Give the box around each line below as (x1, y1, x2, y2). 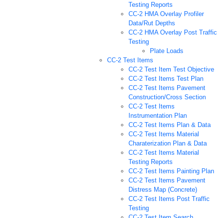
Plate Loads (150, 47, 183, 55)
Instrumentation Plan (128, 112, 187, 120)
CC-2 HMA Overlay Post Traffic (128, 29, 217, 36)
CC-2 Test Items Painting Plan (128, 167, 214, 175)
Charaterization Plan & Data (128, 140, 207, 147)
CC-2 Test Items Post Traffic (128, 195, 210, 203)
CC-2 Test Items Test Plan (128, 75, 203, 83)
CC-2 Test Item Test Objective (128, 66, 214, 73)
